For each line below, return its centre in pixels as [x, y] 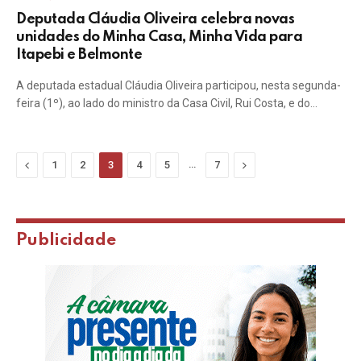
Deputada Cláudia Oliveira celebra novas [156, 19]
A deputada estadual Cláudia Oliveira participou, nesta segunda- [178, 85]
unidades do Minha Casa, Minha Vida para [160, 37]
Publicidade [66, 241]
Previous [52, 164]
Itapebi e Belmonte [79, 55]
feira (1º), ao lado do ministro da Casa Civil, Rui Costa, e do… [167, 103]
